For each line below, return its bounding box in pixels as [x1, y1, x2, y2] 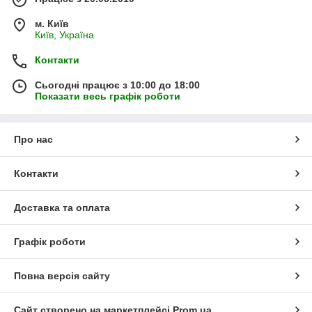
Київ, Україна [35, 29, 94, 41]
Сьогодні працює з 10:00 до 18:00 [35, 79, 200, 91]
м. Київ [35, 18, 69, 30]
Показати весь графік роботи [35, 91, 180, 102]
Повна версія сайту [14, 270, 110, 282]
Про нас [14, 134, 53, 146]
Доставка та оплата [14, 202, 110, 214]
